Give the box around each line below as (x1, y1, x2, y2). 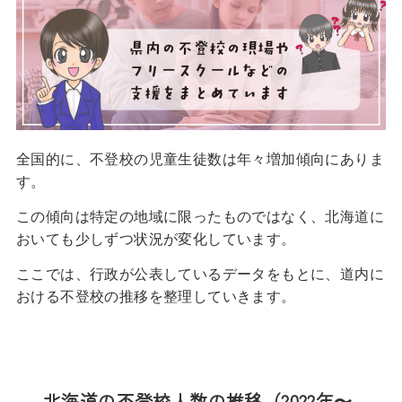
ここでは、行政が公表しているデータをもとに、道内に (15, 263, 384, 284)
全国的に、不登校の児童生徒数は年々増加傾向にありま (15, 148, 384, 169)
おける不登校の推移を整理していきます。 (15, 285, 296, 306)
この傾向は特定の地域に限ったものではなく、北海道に (15, 205, 384, 226)
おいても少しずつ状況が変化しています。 (15, 228, 296, 249)
